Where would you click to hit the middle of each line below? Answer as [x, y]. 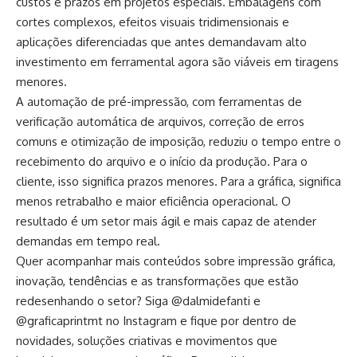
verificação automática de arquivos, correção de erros [160, 122]
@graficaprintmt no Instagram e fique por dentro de [156, 321]
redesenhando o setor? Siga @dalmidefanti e [138, 301]
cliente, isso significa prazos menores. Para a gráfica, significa [178, 182]
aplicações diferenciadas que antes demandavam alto [161, 42]
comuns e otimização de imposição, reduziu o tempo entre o [178, 142]
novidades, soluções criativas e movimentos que [147, 341]
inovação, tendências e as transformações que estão [157, 281]
